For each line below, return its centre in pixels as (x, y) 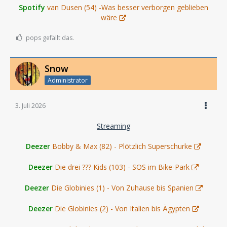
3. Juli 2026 (30, 105)
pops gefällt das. (50, 38)
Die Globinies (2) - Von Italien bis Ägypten (122, 208)
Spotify (32, 7)
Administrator (68, 80)
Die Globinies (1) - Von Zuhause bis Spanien (122, 187)
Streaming (113, 126)
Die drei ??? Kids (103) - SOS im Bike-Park (122, 167)
